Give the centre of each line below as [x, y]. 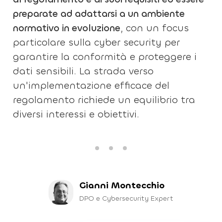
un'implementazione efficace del [91, 85]
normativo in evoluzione [67, 28]
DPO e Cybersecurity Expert [126, 198]
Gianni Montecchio [122, 185]
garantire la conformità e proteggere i [105, 57]
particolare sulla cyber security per [97, 42]
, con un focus [155, 28]
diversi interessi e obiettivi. [76, 114]
